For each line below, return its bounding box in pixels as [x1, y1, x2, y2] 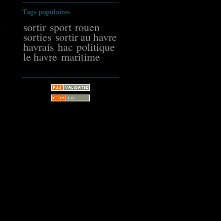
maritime [61, 49, 100, 64]
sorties [23, 29, 52, 44]
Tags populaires [22, 6, 70, 17]
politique [76, 39, 115, 54]
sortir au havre [55, 29, 117, 44]
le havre [23, 49, 58, 64]
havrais [23, 39, 54, 54]
